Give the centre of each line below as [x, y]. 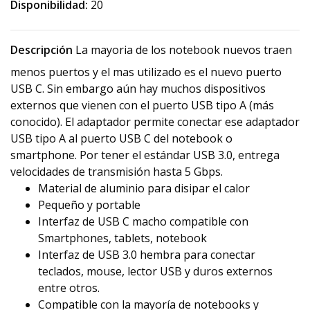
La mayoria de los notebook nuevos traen [182, 50]
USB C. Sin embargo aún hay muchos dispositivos [138, 89]
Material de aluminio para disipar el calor [144, 189]
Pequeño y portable [89, 205]
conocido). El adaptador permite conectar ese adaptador [155, 122]
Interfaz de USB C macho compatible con [143, 222]
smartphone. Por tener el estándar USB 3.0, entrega [145, 155]
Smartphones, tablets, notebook [122, 238]
